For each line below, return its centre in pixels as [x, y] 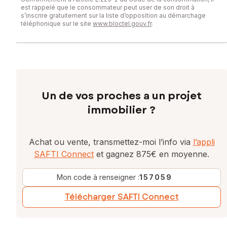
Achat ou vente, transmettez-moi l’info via [111, 142]
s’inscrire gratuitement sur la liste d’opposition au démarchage [113, 15]
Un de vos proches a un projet [122, 96]
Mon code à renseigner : [98, 177]
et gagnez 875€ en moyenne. [152, 154]
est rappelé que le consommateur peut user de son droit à [108, 7]
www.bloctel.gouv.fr [122, 23]
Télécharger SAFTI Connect [122, 197]
